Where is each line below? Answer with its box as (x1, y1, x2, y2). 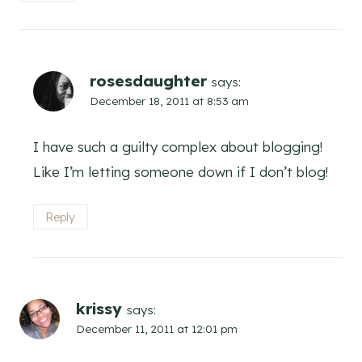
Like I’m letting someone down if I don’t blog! (33, 163, 328, 181)
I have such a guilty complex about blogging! (33, 138, 322, 156)
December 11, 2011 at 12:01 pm (76, 321, 238, 335)
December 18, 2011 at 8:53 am (90, 94, 249, 108)
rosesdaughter (90, 71, 207, 91)
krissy (76, 298, 122, 318)
